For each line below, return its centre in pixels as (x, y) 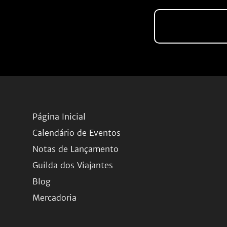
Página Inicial (59, 117)
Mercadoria (54, 198)
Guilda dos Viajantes (73, 165)
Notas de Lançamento (75, 149)
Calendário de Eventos (77, 133)
